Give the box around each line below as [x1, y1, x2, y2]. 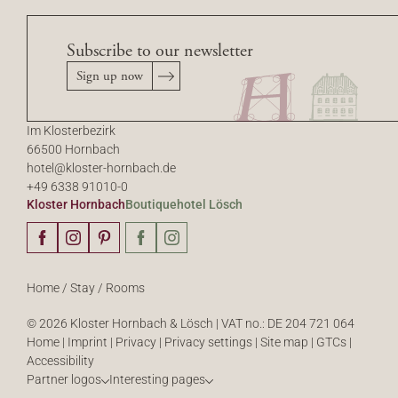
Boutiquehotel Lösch [125, 197, 243, 212]
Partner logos [27, 372, 101, 387]
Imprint [68, 335, 110, 350]
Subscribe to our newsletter [67, 40, 253, 63]
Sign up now [76, 68, 143, 85]
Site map [260, 335, 311, 350]
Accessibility [27, 354, 94, 369]
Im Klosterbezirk [27, 123, 115, 139]
